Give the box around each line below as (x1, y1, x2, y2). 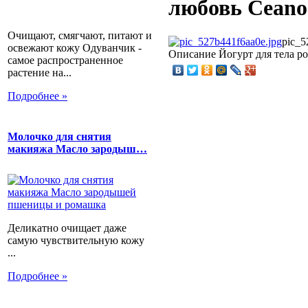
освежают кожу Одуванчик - (8, 41, 142, 54)
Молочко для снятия (8, 130, 111, 142)
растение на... (8, 66, 71, 78)
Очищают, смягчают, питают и (8, 29, 152, 41)
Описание (168, 47, 216, 60)
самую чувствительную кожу (8, 234, 144, 247)
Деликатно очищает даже (8, 222, 126, 234)
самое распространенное (8, 54, 123, 66)
